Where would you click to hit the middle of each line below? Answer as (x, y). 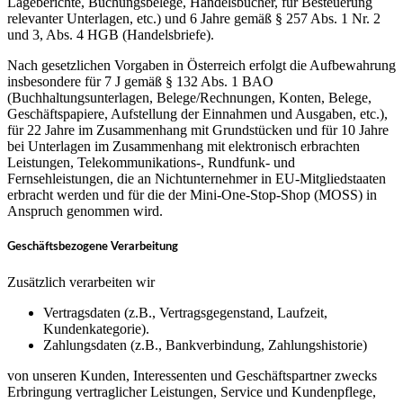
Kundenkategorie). (96, 329)
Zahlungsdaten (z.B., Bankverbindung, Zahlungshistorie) (205, 345)
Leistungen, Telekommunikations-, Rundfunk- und (151, 163)
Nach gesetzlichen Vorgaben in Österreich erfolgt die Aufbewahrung (201, 66)
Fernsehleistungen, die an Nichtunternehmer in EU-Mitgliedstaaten (197, 179)
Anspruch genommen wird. (85, 211)
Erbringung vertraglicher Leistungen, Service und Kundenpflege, (192, 392)
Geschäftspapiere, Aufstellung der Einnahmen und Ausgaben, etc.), (197, 114)
